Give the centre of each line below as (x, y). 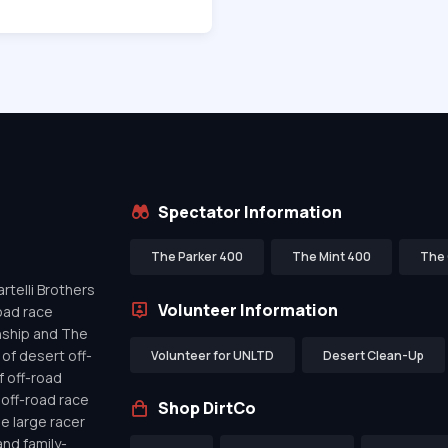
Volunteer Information (247, 309)
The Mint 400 (331, 257)
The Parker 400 (196, 257)
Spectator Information (249, 211)
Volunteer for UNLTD (212, 355)
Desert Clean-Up (373, 355)
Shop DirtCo (206, 408)
